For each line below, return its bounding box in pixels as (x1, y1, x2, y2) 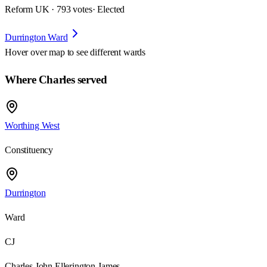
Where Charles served (5, 73, 107, 86)
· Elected (92, 4, 125, 15)
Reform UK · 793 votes (5, 4, 92, 15)
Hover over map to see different (5, 47, 123, 58)
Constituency (5, 144, 54, 155)
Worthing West (5, 120, 60, 131)
